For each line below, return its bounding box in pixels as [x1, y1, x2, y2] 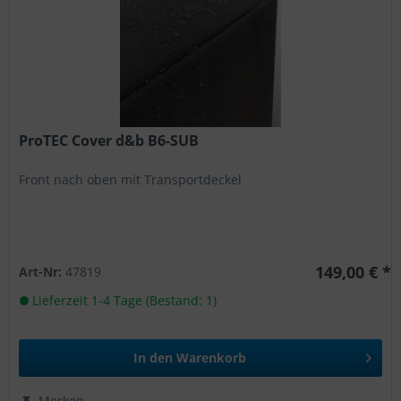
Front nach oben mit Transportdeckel [19, 170, 243, 188]
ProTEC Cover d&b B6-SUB [19, 130, 200, 150]
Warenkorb [176, 348, 247, 366]
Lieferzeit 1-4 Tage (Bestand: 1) [29, 291, 218, 309]
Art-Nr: [19, 262, 66, 280]
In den [133, 348, 174, 366]
